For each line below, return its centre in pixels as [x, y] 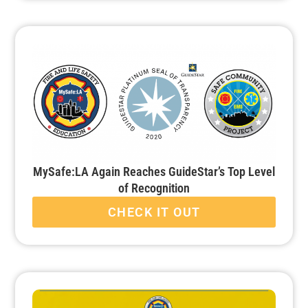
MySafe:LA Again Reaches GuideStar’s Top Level [154, 172]
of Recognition [154, 188]
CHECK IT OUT [154, 212]
